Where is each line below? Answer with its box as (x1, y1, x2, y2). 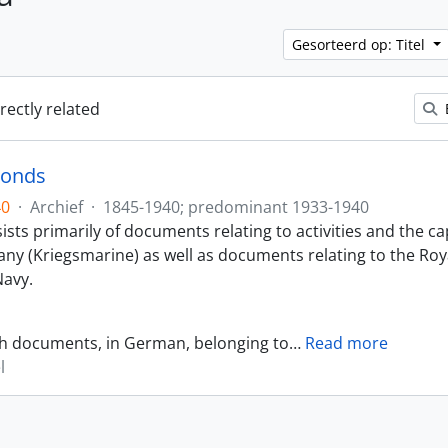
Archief (30, 196, 83, 218)
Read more (305, 332, 388, 354)
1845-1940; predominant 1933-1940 (103, 196, 369, 218)
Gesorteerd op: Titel (292, 35, 430, 54)
